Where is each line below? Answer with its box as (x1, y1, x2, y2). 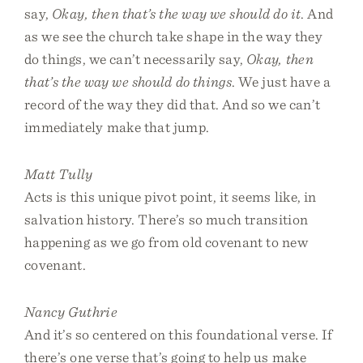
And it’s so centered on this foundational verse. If (24, 326, 333, 343)
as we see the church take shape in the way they (24, 28, 322, 45)
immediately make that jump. (24, 118, 210, 135)
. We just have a (232, 73, 331, 90)
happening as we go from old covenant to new (24, 233, 308, 250)
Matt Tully (24, 165, 93, 182)
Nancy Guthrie (24, 303, 117, 320)
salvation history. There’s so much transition (24, 211, 309, 228)
